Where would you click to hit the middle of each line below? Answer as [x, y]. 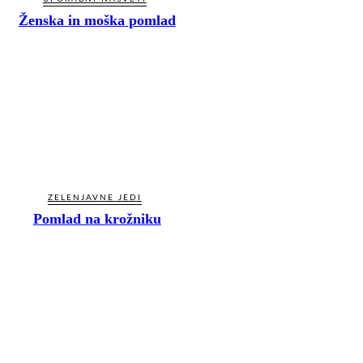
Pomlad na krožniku [97, 219]
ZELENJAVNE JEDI [94, 198]
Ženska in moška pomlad [97, 20]
